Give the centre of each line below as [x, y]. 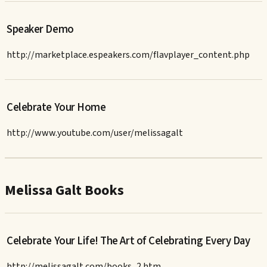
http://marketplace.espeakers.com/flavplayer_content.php [128, 55]
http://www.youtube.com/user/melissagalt [95, 133]
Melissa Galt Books [64, 191]
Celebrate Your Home [56, 108]
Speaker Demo [40, 29]
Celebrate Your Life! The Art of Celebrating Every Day [128, 241]
